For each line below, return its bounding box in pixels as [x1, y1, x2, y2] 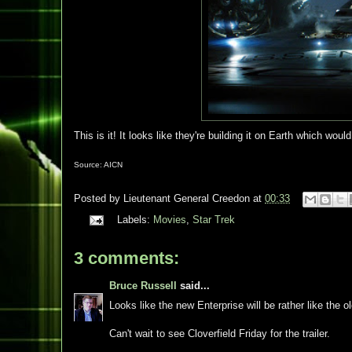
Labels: [116, 214, 153, 225]
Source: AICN [74, 160, 123, 169]
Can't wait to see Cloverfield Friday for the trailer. [109, 327, 330, 339]
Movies [152, 214, 186, 225]
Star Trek [192, 214, 235, 225]
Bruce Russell [109, 280, 177, 291]
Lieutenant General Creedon [123, 192, 250, 205]
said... [177, 280, 210, 291]
